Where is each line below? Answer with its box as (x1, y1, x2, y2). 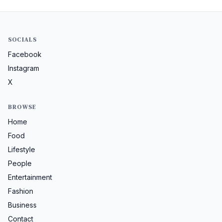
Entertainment (8, 172, 52, 181)
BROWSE (8, 103, 37, 111)
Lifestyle (8, 145, 35, 154)
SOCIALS (8, 35, 37, 44)
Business (8, 200, 37, 209)
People (8, 159, 32, 167)
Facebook (8, 50, 42, 58)
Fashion (8, 186, 33, 195)
